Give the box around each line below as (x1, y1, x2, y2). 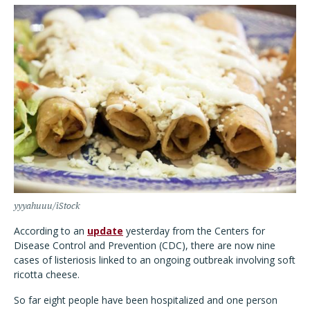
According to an (14, 224, 87, 237)
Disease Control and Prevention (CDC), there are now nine (14, 239, 275, 252)
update (87, 224, 123, 237)
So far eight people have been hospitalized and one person (14, 293, 277, 307)
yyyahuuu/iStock (14, 201, 80, 211)
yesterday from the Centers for (123, 224, 265, 237)
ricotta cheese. (14, 268, 80, 281)
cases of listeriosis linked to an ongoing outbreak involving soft (14, 253, 295, 266)
